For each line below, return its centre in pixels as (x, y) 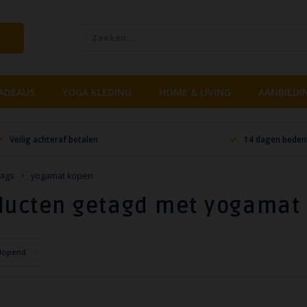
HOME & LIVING (195, 92)
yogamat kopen (62, 176)
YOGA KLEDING (97, 92)
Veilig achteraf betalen (54, 139)
